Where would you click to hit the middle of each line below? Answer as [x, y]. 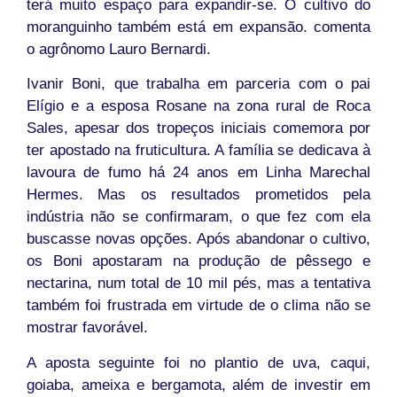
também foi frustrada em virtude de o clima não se [198, 306]
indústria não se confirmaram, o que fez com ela [198, 217]
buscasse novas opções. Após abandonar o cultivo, [198, 239]
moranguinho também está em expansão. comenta [198, 27]
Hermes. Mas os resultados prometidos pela [198, 195]
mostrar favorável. [87, 328]
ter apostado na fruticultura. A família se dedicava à [198, 151]
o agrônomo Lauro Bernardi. [119, 50]
